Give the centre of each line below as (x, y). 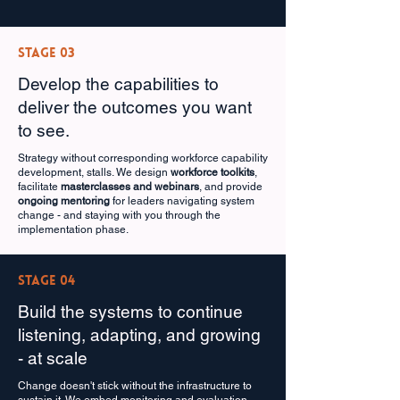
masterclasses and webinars (129, 187)
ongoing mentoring (64, 201)
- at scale (53, 358)
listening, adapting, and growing (139, 335)
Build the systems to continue (130, 312)
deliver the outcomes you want (135, 107)
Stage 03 (46, 54)
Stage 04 (46, 282)
